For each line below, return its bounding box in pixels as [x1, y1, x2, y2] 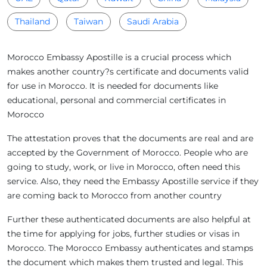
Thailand [15, 15, 50, 27]
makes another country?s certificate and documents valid [7, 66, 249, 77]
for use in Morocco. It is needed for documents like [7, 80, 218, 91]
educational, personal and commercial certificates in [7, 94, 226, 105]
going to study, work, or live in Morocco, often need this [7, 161, 240, 172]
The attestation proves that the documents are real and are [7, 132, 253, 144]
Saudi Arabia [127, 15, 179, 27]
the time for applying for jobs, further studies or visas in [7, 228, 240, 239]
